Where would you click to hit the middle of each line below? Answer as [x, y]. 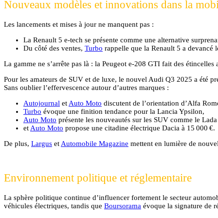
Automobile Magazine [95, 143]
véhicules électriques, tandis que [54, 206]
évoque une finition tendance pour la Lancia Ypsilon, [123, 111]
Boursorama [123, 206]
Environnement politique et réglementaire [98, 178]
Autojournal [42, 103]
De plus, [18, 143]
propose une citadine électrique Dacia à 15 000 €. [139, 128]
